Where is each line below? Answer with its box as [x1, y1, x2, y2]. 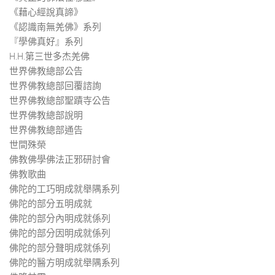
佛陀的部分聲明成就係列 [9, 242, 110, 254]
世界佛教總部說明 [9, 109, 83, 121]
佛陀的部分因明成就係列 [9, 227, 110, 239]
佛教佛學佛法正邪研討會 [9, 153, 110, 165]
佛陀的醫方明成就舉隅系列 [9, 257, 120, 268]
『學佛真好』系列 [9, 36, 83, 47]
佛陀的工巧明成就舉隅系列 [9, 183, 120, 195]
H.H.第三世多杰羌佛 [9, 50, 90, 62]
